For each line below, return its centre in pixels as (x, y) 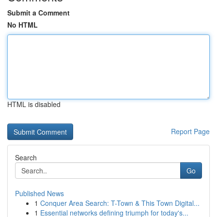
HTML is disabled (34, 104)
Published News (39, 193)
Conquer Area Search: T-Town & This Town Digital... (120, 203)
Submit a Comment (39, 13)
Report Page (190, 131)
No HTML (23, 25)
